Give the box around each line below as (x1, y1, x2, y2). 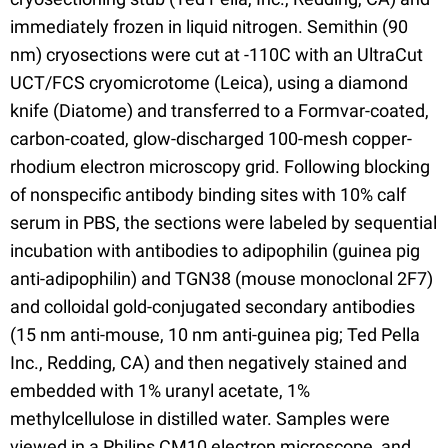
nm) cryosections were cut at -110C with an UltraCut (10, 43, 423, 65)
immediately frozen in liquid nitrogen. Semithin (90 (10, 15, 408, 37)
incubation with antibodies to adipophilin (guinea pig (10, 239, 420, 261)
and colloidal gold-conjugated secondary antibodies (10, 295, 415, 317)
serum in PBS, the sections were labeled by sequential (10, 211, 437, 233)
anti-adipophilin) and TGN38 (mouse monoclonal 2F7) (10, 267, 433, 289)
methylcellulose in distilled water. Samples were (10, 407, 390, 429)
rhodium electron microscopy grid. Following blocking (10, 155, 430, 177)
